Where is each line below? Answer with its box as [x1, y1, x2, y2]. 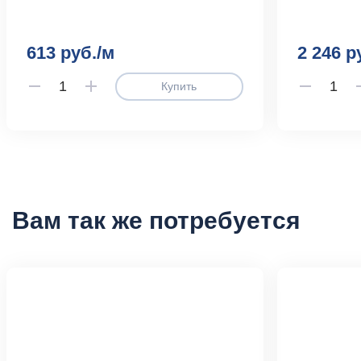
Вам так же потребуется [12, 207, 301, 234]
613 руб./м [27, 43, 114, 64]
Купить [161, 80, 197, 93]
